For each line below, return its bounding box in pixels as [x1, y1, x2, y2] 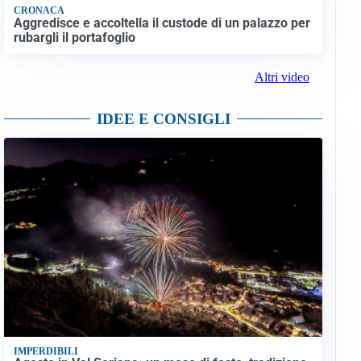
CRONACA [13, 5, 64, 17]
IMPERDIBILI [13, 345, 78, 357]
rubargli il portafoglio [13, 29, 135, 45]
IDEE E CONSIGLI [96, 110, 230, 128]
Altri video [254, 70, 309, 85]
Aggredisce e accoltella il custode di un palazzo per [13, 15, 310, 31]
